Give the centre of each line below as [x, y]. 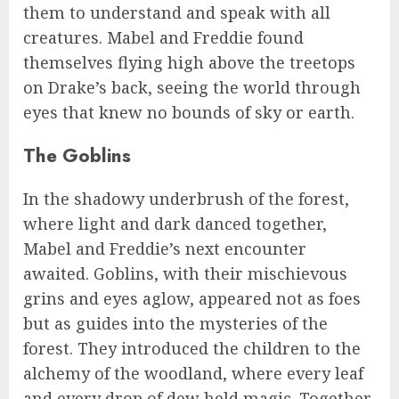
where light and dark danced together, [175, 224]
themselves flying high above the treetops [189, 63]
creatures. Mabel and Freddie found [163, 38]
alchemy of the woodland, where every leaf [193, 374]
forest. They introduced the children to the [192, 349]
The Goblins [77, 156]
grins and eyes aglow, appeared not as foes [192, 299]
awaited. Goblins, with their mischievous [185, 274]
